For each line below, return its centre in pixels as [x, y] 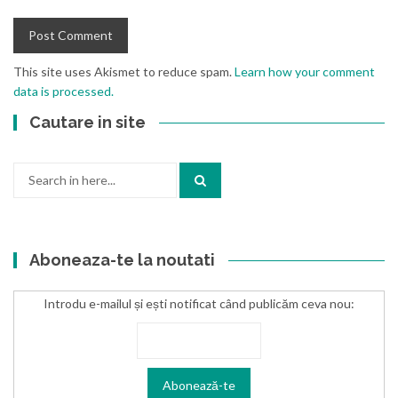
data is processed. [64, 91]
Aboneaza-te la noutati [123, 259]
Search [32, 171]
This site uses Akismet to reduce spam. [124, 71]
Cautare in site [88, 122]
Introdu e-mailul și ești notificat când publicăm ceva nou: [199, 303]
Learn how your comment [305, 71]
